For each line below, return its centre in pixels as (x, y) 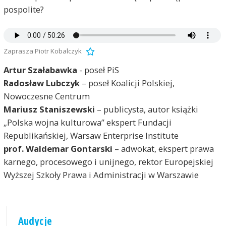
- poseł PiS (98, 70)
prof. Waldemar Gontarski (58, 149)
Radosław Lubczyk (41, 83)
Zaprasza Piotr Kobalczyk (42, 51)
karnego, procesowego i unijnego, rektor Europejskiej (108, 162)
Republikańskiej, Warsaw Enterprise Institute (91, 136)
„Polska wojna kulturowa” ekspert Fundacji (87, 123)
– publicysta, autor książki (146, 109)
